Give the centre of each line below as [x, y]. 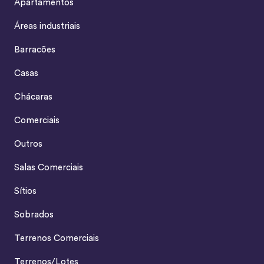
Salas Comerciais [48, 168]
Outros [28, 144]
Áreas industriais [47, 27]
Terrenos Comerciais [56, 239]
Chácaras [33, 97]
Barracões [34, 50]
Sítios [25, 192]
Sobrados [34, 215]
